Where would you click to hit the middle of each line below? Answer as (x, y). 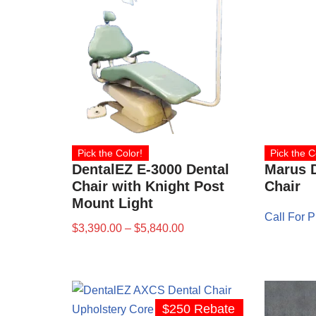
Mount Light (113, 203)
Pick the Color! (110, 153)
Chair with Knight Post (148, 186)
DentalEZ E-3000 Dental (151, 169)
